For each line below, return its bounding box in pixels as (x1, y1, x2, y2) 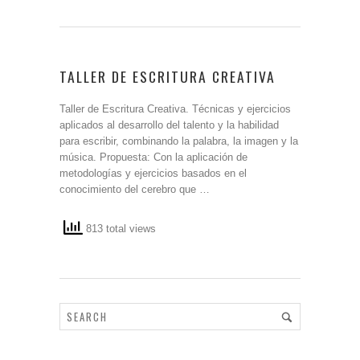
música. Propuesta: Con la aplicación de (59, 151, 247, 163)
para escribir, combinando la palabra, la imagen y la (59, 135, 298, 147)
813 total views (83, 223, 156, 235)
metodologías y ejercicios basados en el (59, 167, 247, 179)
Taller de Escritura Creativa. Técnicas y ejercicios (59, 103, 291, 115)
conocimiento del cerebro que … (59, 183, 210, 195)
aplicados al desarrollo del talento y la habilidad (59, 119, 279, 131)
